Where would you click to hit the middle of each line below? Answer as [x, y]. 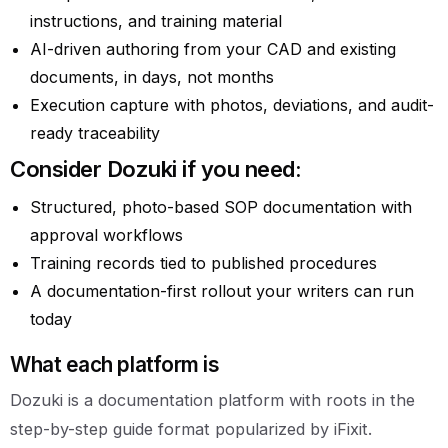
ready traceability [95, 132]
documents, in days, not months [152, 76]
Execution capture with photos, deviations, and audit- [232, 104]
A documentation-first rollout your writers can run [222, 290]
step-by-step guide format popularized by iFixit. [191, 428]
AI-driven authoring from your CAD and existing [213, 48]
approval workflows [106, 234]
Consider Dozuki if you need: [156, 168]
